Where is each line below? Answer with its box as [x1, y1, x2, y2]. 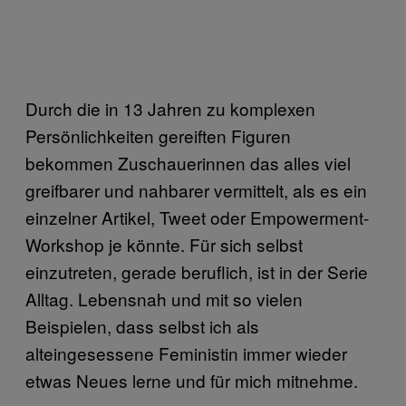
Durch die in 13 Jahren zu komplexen [25, 95, 315, 121]
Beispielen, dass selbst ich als [25, 313, 259, 338]
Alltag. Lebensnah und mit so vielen [25, 285, 303, 311]
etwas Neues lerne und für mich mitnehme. [25, 367, 358, 392]
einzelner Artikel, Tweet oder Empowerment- [25, 204, 369, 229]
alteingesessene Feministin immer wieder [25, 340, 347, 365]
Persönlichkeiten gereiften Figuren [25, 122, 291, 148]
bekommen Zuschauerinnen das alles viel [25, 150, 351, 175]
